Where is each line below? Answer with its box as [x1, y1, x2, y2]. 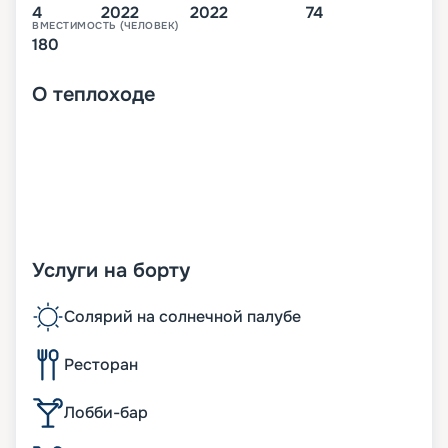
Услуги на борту [32, 258, 190, 284]
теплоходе [53, 82, 155, 108]
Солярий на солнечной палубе [64, 306, 301, 328]
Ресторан [64, 354, 138, 376]
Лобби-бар [64, 402, 148, 424]
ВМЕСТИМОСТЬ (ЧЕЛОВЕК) [32, 19, 179, 33]
